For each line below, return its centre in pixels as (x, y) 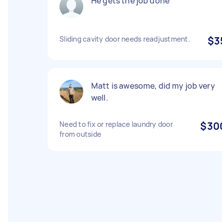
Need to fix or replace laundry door (116, 124)
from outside (80, 134)
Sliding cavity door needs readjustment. (125, 39)
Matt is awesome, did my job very (153, 86)
